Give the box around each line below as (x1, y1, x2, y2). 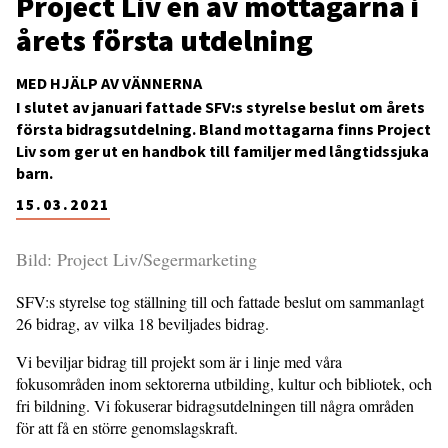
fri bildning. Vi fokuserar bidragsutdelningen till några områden (16, 395, 414, 417)
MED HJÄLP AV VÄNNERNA (16, 73, 202, 94)
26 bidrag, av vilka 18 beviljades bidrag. (16, 313, 274, 335)
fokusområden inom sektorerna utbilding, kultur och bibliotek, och (16, 373, 432, 395)
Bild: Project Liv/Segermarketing (16, 247, 257, 272)
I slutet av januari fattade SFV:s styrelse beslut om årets (16, 97, 425, 118)
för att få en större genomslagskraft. (16, 417, 238, 439)
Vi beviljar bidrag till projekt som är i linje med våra (16, 351, 342, 373)
